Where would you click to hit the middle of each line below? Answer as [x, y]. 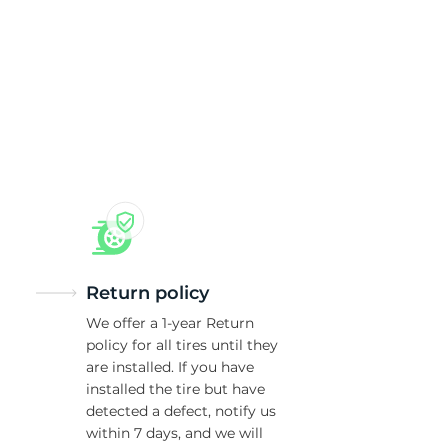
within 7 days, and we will [174, 433]
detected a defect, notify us [181, 411]
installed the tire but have [175, 389]
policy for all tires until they [182, 345]
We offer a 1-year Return [170, 323]
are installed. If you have [170, 367]
